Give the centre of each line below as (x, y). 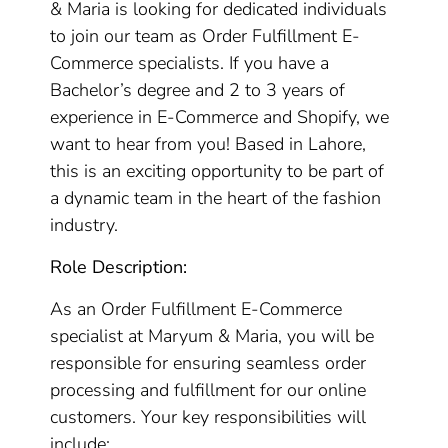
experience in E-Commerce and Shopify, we (220, 117)
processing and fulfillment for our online (208, 390)
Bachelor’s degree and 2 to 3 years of (198, 90)
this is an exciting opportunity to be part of (217, 171)
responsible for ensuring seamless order (208, 363)
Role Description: (119, 267)
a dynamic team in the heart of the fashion (216, 198)
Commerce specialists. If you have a (190, 63)
